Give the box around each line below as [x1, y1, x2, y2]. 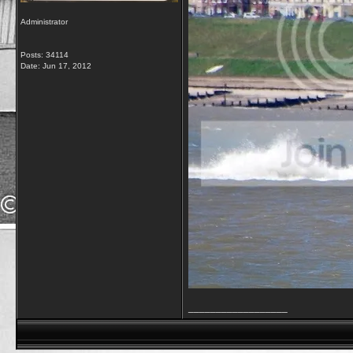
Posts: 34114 [20, 50, 69, 59]
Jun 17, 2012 [43, 61, 91, 70]
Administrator [20, 17, 68, 26]
